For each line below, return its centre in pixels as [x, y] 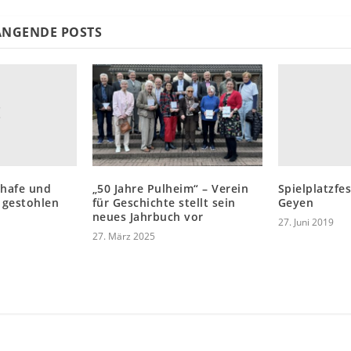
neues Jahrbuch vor [148, 217]
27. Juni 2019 [306, 223]
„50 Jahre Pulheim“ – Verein [170, 189]
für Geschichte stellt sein [164, 203]
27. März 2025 [123, 237]
